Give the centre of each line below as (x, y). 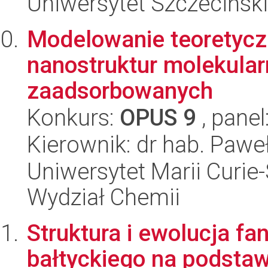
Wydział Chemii (103, 197)
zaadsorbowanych (120, 91)
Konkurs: (73, 118)
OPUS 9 (158, 118)
